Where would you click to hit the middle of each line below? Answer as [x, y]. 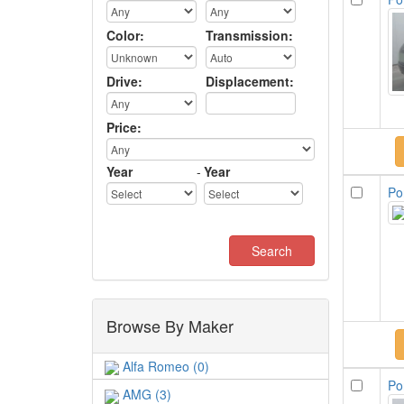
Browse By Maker [170, 326]
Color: [125, 35]
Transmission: [249, 35]
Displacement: [250, 81]
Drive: [124, 81]
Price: [124, 127]
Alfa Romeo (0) [164, 366]
